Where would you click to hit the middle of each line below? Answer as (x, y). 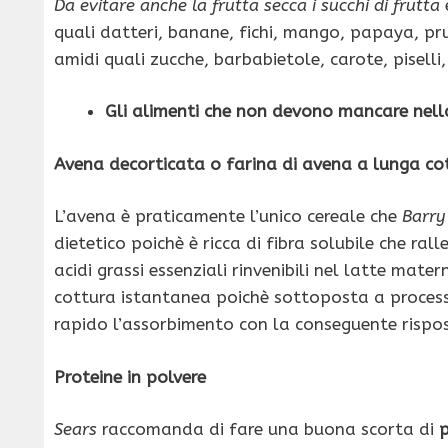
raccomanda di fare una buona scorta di (268, 429)
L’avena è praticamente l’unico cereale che (228, 216)
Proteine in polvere (130, 376)
